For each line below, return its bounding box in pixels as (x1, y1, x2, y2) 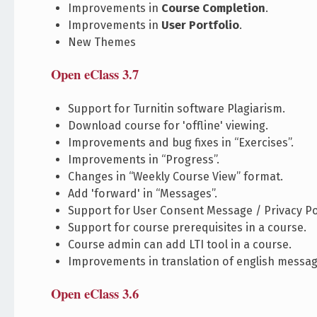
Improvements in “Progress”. (68, 152, 220, 166)
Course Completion (161, 1, 266, 16)
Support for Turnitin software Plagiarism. (68, 101, 286, 115)
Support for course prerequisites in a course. (68, 220, 307, 234)
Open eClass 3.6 (51, 283, 139, 303)
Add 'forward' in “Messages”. (68, 186, 218, 200)
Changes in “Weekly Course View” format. (68, 169, 284, 183)
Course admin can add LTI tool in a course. (68, 237, 292, 251)
